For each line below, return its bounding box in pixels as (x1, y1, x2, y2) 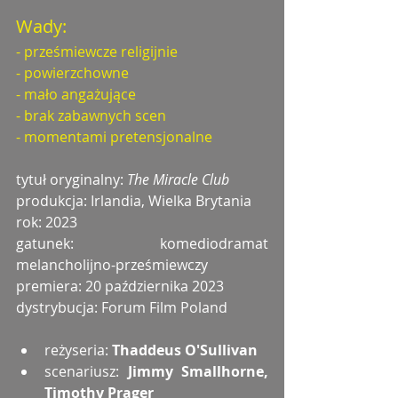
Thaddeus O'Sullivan (112, 340, 258, 361)
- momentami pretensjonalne (16, 127, 212, 147)
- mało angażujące (16, 84, 136, 105)
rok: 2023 (16, 212, 77, 233)
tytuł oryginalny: (16, 170, 127, 190)
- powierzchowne (16, 63, 129, 84)
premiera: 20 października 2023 (16, 276, 224, 297)
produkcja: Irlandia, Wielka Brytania (16, 191, 251, 211)
